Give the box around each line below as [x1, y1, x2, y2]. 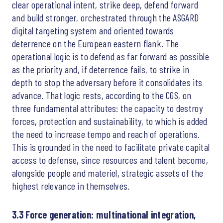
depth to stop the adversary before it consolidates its [12, 76, 203, 88]
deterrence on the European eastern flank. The [12, 37, 179, 49]
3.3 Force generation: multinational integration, [12, 208, 196, 221]
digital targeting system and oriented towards [12, 24, 174, 36]
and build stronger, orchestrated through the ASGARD [12, 11, 199, 23]
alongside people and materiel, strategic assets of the [12, 166, 204, 179]
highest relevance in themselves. [12, 179, 130, 192]
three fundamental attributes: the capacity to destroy [12, 102, 203, 114]
